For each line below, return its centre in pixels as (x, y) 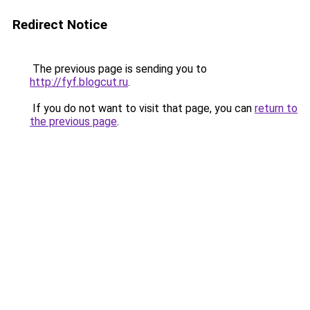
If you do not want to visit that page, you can (142, 108)
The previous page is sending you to (118, 69)
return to (276, 108)
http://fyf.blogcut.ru (79, 82)
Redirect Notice (60, 25)
